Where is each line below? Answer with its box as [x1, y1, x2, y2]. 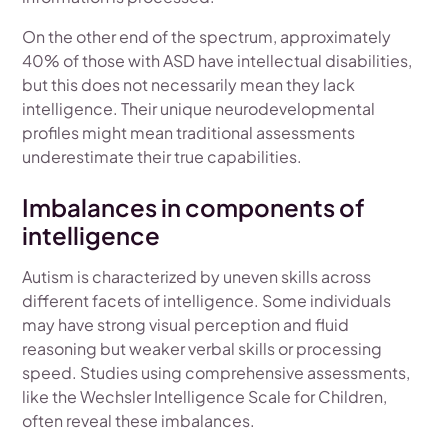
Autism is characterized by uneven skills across [22, 266, 372, 288]
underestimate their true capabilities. [22, 146, 303, 168]
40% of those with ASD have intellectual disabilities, [22, 50, 413, 72]
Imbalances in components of [22, 192, 366, 223]
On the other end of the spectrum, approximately [22, 26, 392, 48]
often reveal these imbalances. [22, 410, 256, 432]
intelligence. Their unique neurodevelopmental [22, 98, 376, 120]
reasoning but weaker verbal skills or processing [22, 338, 383, 360]
